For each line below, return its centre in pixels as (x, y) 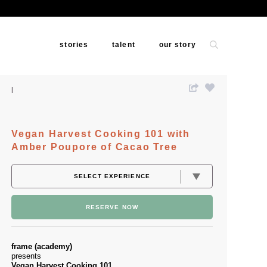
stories (74, 45)
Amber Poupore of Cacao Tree (96, 147)
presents (26, 256)
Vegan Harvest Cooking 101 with (101, 134)
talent (124, 45)
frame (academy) (42, 246)
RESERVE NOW (112, 207)
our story (177, 45)
